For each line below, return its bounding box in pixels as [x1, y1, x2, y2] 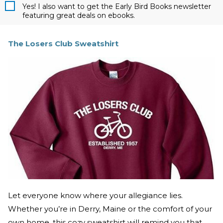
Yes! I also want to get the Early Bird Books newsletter [22, 1, 211, 11]
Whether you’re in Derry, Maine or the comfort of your [8, 204, 212, 214]
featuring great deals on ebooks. [22, 10, 135, 20]
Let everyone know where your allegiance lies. [8, 190, 183, 200]
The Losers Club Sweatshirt [8, 38, 118, 48]
